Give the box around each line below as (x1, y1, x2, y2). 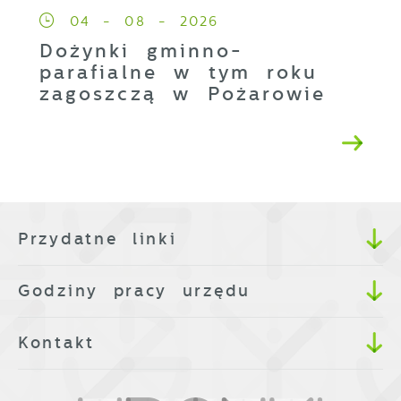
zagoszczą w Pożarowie (39, 83, 327, 106)
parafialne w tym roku (39, 62, 319, 84)
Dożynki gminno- (39, 40, 244, 63)
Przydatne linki (18, 228, 177, 249)
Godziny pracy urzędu (18, 280, 251, 301)
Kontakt (18, 332, 95, 353)
